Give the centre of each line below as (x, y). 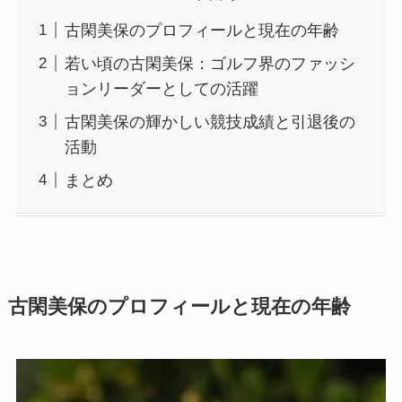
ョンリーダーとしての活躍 (161, 88)
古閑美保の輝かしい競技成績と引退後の (210, 122)
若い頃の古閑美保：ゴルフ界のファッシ (210, 63)
